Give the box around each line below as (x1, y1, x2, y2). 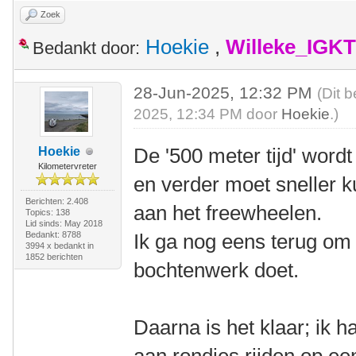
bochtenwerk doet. (133, 258, 305, 282)
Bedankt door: (33, 38, 140, 58)
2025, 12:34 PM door (133, 106, 282, 122)
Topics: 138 (25, 207, 70, 217)
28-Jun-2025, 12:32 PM (133, 83, 318, 102)
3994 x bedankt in (25, 241, 94, 250)
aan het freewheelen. (133, 201, 323, 225)
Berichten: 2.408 (25, 196, 88, 206)
